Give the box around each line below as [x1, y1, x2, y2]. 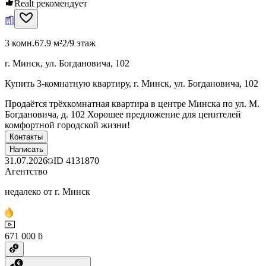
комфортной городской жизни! [5, 119, 130, 130]
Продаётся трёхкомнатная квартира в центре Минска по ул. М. [5, 98, 259, 109]
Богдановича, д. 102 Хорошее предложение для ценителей [5, 109, 241, 119]
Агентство [5, 166, 47, 176]
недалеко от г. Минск [5, 186, 90, 197]
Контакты [9, 132, 43, 141]
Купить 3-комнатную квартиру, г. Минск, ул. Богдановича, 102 [5, 78, 258, 88]
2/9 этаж [62, 37, 96, 48]
